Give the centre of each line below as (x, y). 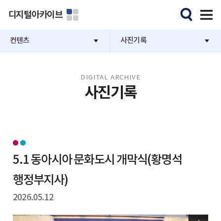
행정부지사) (40, 180)
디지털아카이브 (35, 15)
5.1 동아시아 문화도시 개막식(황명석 (97, 160)
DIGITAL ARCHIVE (110, 77)
